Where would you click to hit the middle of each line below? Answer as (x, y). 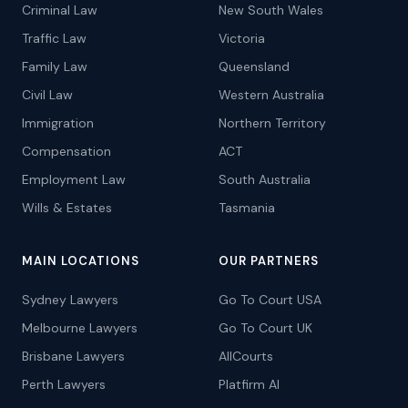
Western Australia (271, 95)
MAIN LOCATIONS (81, 261)
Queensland (254, 66)
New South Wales (271, 10)
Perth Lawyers (64, 384)
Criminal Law (60, 10)
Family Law (55, 66)
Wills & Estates (67, 208)
